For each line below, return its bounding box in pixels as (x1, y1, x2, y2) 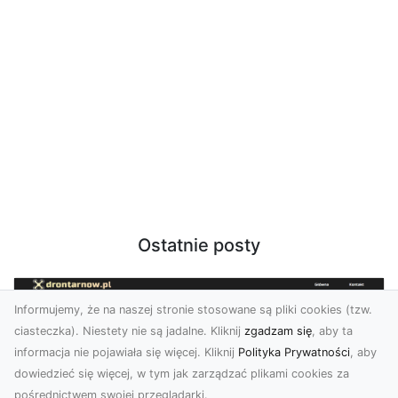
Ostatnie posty (138, 235, 260, 256)
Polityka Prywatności (238, 346, 350, 359)
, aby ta (312, 324, 353, 338)
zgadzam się (244, 324, 312, 338)
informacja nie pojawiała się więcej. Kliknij (14, 346, 238, 359)
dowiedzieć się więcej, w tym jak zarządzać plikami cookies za (14, 367, 349, 380)
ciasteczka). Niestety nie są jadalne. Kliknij (14, 324, 244, 338)
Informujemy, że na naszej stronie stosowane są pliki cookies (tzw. (14, 303, 372, 316)
